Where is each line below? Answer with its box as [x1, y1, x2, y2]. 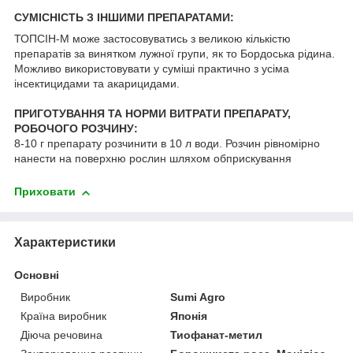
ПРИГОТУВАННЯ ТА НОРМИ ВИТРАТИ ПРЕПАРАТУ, [14, 107, 291, 121]
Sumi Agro [170, 291, 226, 304]
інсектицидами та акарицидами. [14, 77, 180, 91]
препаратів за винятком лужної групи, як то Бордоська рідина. [14, 47, 335, 61]
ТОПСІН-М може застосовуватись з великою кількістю [14, 32, 291, 46]
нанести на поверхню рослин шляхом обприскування [14, 152, 292, 165]
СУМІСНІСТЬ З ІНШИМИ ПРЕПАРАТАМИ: [14, 11, 234, 24]
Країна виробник [20, 310, 106, 323]
